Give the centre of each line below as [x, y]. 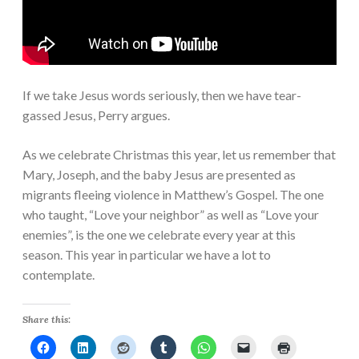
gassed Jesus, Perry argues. [96, 115]
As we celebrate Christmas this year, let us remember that [179, 155]
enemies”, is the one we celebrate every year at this [159, 235]
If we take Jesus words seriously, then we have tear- [162, 95]
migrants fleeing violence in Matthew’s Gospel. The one [173, 195]
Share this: [46, 320]
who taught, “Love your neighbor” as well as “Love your [171, 215]
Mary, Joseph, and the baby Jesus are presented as [159, 175]
